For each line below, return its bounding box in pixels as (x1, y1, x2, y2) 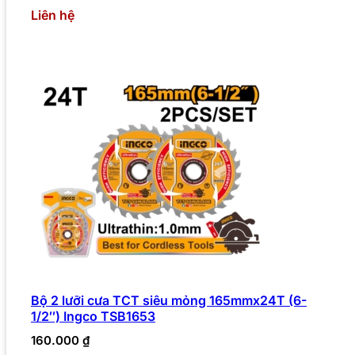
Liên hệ (31, 6, 74, 23)
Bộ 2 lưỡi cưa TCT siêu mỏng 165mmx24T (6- (31, 292, 307, 308)
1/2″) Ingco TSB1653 (31, 307, 155, 324)
